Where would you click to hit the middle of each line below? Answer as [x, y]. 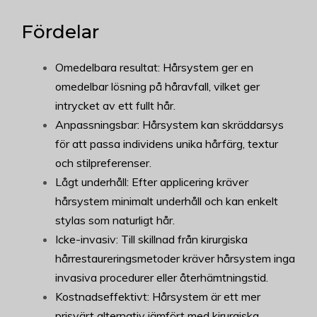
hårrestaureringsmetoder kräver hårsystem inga [175, 258]
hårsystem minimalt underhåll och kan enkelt [167, 201]
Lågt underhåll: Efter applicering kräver [152, 181]
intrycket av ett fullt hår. [115, 105]
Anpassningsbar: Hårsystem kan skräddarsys [169, 124]
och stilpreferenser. [103, 162]
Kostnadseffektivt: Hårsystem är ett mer [158, 296]
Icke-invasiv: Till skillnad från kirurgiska [151, 239]
